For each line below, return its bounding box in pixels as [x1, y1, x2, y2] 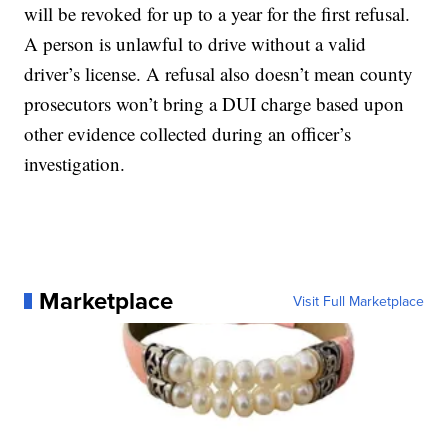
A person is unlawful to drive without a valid [24, 30, 367, 56]
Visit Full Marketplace [292, 290, 424, 311]
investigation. [24, 150, 126, 176]
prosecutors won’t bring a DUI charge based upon [24, 90, 405, 116]
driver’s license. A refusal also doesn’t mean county [24, 60, 414, 86]
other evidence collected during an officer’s [24, 120, 352, 146]
